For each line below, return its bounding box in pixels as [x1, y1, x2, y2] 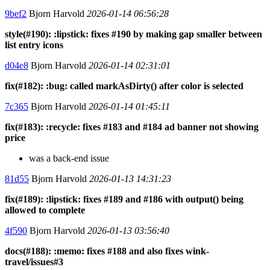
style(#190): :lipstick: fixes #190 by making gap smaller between [5, 28, 262, 39]
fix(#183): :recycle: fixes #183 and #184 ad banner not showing [5, 121, 259, 132]
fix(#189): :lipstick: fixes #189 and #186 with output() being [5, 193, 243, 204]
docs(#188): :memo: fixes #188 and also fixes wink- [5, 245, 209, 256]
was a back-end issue [29, 152, 109, 163]
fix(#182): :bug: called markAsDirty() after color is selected [5, 80, 243, 91]
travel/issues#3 [5, 256, 63, 267]
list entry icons [5, 39, 63, 50]
